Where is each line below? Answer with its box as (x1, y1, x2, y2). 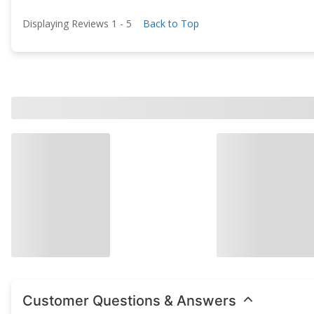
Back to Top (143, 16, 199, 30)
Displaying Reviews (22, 16, 111, 30)
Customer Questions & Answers (22, 292, 236, 309)
